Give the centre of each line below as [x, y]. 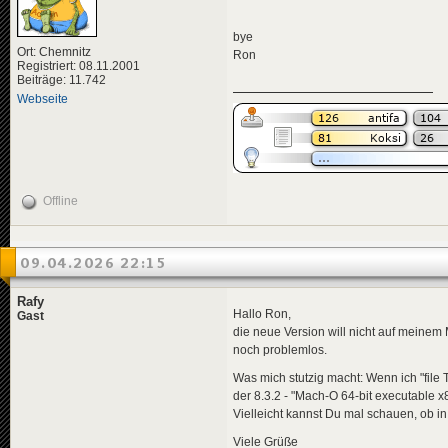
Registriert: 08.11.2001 [78, 66]
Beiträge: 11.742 [61, 80]
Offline [60, 201]
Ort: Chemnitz [54, 52]
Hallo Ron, [262, 313]
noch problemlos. [280, 349]
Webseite [42, 99]
